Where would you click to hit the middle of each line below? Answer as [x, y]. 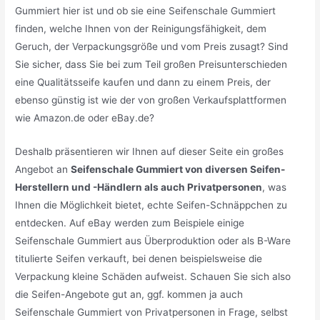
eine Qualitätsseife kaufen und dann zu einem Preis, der [143, 82]
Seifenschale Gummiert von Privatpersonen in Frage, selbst [152, 312]
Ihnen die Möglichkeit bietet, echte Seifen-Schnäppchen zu [151, 205]
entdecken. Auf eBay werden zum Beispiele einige [130, 222]
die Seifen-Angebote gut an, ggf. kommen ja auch [129, 294]
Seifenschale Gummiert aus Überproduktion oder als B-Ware [153, 240]
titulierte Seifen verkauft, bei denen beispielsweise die [139, 258]
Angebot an [43, 169]
